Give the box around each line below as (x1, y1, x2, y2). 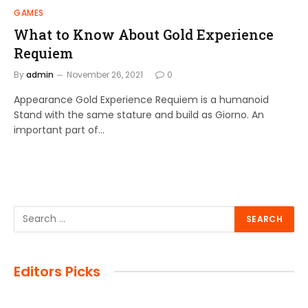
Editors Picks (14, 261, 100, 281)
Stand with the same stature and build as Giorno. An (14, 107, 264, 122)
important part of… (14, 122, 104, 137)
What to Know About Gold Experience (14, 25, 274, 43)
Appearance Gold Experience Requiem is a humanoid (14, 92, 269, 107)
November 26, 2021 (67, 68, 143, 80)
